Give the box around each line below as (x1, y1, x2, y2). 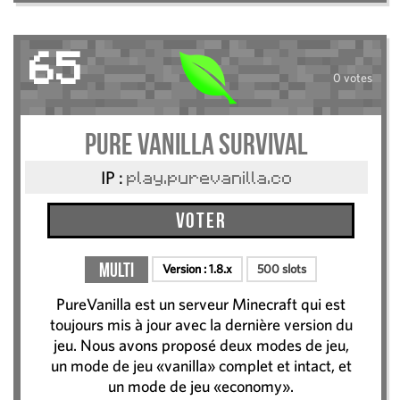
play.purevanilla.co (126, 171, 293, 188)
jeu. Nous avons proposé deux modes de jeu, (53, 336, 349, 355)
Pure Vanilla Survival (85, 128, 308, 162)
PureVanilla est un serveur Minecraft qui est (56, 295, 346, 314)
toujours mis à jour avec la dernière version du (49, 315, 353, 335)
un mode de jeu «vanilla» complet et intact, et (50, 356, 352, 376)
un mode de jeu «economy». (108, 377, 294, 396)
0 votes (332, 70, 372, 85)
